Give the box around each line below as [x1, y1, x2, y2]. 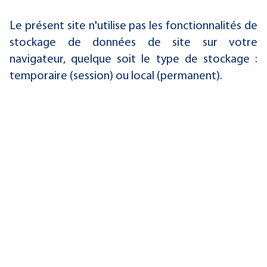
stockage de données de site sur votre [10, 37, 257, 49]
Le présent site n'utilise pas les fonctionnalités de [10, 20, 257, 32]
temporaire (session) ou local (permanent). [10, 70, 222, 82]
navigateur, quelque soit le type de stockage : [10, 54, 257, 66]
